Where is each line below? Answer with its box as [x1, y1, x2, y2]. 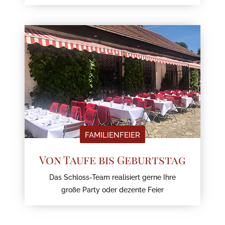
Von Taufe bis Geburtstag [39, 151, 186, 167]
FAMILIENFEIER [85, 129, 140, 139]
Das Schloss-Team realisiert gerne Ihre [49, 172, 176, 181]
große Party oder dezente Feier [61, 184, 164, 194]
